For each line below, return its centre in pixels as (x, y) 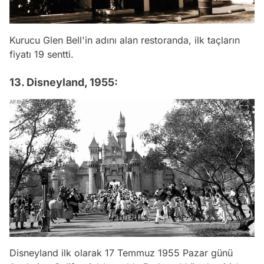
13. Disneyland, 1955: (64, 82)
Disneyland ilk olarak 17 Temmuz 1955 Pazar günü (121, 253)
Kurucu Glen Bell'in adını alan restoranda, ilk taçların (125, 40)
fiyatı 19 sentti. (42, 55)
